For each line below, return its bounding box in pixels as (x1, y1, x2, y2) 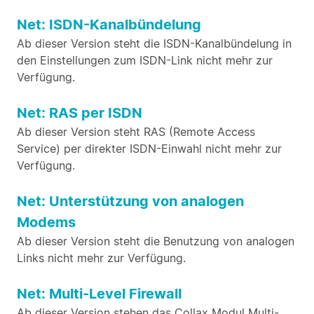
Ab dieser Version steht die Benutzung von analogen (17, 234, 294, 248)
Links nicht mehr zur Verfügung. (17, 251, 186, 265)
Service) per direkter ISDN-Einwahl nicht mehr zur (17, 142, 282, 156)
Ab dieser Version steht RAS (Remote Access (17, 125, 255, 139)
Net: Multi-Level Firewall (17, 285, 182, 302)
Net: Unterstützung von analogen (17, 193, 244, 210)
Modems (17, 214, 76, 231)
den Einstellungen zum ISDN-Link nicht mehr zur (17, 53, 273, 67)
